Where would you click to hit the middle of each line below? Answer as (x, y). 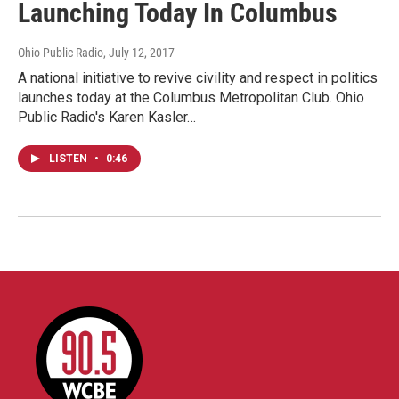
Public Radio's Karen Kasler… (107, 118)
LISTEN (69, 159)
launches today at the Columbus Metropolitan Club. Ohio (191, 98)
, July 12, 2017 (139, 53)
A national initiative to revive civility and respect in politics (198, 78)
